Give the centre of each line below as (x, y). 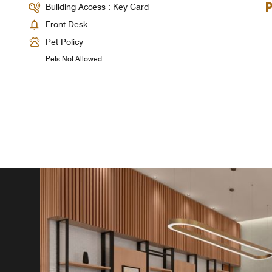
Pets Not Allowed (74, 58)
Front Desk (67, 24)
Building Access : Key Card (97, 6)
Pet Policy (65, 42)
